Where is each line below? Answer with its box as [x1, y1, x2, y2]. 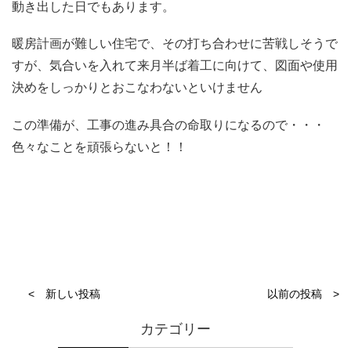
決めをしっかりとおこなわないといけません [12, 81, 262, 95]
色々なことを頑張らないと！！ [12, 139, 187, 154]
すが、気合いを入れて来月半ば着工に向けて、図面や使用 [12, 59, 338, 73]
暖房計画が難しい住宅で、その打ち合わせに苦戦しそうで [12, 37, 338, 51]
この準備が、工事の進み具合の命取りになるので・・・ [12, 118, 325, 132]
